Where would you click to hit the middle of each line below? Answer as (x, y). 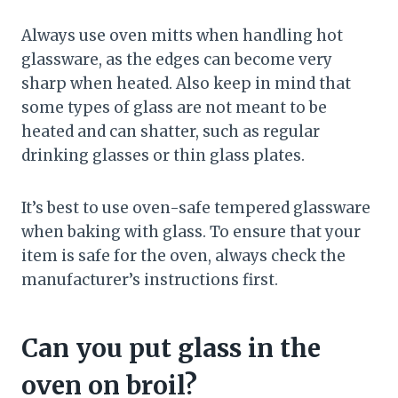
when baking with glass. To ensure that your (191, 232)
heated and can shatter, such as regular (171, 132)
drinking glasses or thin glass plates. (163, 156)
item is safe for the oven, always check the (183, 256)
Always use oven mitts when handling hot (182, 36)
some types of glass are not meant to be (174, 108)
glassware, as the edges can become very (177, 60)
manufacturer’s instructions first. (150, 280)
